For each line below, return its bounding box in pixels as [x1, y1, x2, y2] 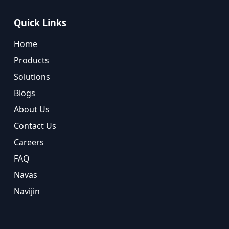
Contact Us [13, 120, 56, 131]
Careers [13, 136, 44, 148]
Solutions [13, 71, 50, 82]
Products [13, 55, 49, 66]
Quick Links [13, 16, 66, 29]
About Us [13, 104, 50, 115]
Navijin [13, 186, 40, 197]
